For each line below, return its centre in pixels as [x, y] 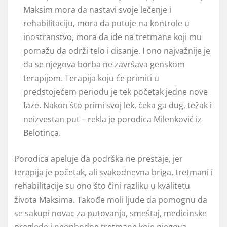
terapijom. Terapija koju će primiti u [91, 78]
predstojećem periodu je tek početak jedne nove [116, 91]
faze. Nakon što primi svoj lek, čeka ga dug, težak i [118, 105]
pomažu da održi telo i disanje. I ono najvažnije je [117, 50]
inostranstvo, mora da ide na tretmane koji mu [112, 37]
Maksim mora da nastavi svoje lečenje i [97, 9]
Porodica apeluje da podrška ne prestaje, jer [99, 158]
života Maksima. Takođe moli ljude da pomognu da [111, 199]
